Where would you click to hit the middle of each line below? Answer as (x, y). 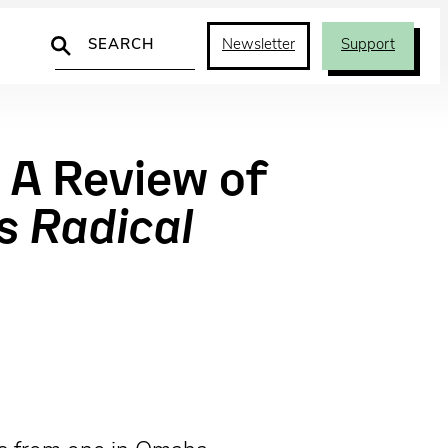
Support (368, 45)
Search (81, 34)
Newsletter (258, 45)
